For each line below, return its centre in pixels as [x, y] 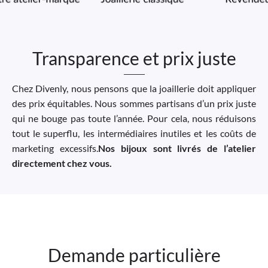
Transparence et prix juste [134, 58]
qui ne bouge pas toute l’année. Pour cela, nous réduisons [134, 118]
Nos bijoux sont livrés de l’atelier [177, 148]
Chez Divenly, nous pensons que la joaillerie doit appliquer [134, 88]
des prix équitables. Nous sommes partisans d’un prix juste [134, 103]
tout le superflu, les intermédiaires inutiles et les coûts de [134, 133]
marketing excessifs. [55, 148]
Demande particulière [134, 255]
